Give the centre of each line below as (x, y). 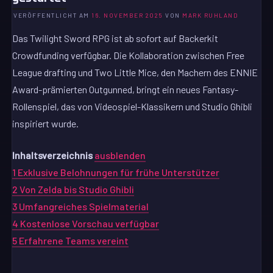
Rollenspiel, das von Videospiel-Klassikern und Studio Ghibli (133, 107)
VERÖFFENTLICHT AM (53, 16)
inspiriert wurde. (46, 124)
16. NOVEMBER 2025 (127, 16)
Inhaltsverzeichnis (53, 155)
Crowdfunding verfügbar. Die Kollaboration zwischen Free (129, 55)
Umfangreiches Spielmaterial (84, 207)
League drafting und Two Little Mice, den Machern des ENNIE (135, 73)
